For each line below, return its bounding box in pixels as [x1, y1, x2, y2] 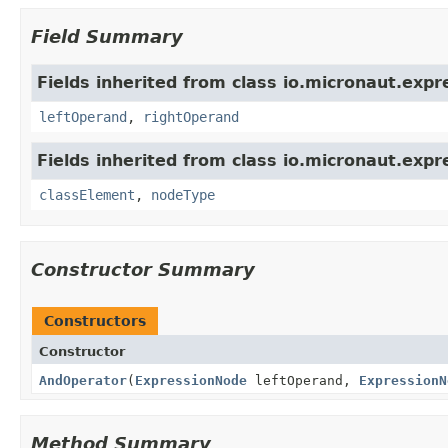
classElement [39, 186, 135, 203]
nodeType [151, 186, 215, 203]
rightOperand [143, 108, 239, 125]
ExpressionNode [135, 372, 247, 388]
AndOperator [39, 372, 127, 388]
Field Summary [31, 25, 183, 47]
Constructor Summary [31, 258, 255, 280]
